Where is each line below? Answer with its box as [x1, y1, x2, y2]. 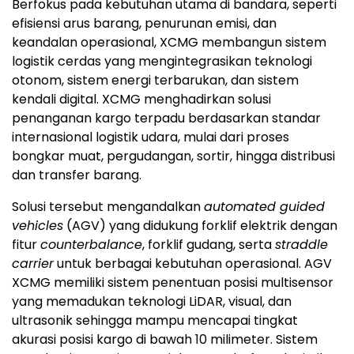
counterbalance [40, 235, 142, 254]
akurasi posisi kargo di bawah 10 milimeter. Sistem [12, 330, 318, 348]
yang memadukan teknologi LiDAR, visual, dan [12, 292, 292, 311]
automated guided [204, 197, 325, 216]
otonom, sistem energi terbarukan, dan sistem [12, 70, 299, 89]
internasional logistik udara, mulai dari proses [12, 127, 289, 146]
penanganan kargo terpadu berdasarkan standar [12, 108, 321, 127]
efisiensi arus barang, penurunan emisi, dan [12, 13, 277, 32]
